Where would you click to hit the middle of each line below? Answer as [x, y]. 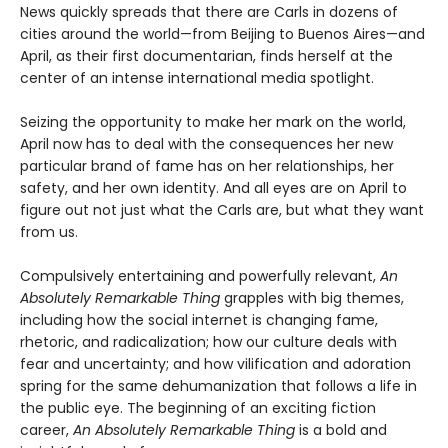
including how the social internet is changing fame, [199, 319]
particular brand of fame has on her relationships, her [207, 165]
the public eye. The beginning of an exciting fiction [198, 407]
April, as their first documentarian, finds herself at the [206, 55]
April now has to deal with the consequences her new [206, 143]
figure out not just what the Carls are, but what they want [222, 209]
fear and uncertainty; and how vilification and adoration [215, 363]
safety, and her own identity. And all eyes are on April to [213, 187]
